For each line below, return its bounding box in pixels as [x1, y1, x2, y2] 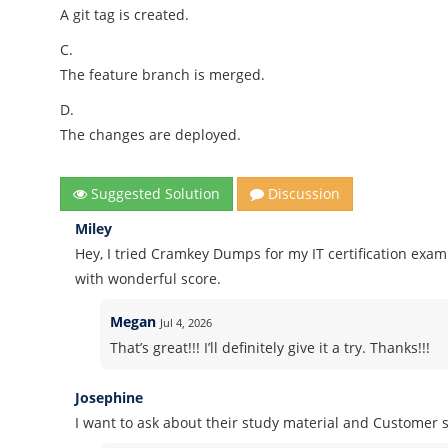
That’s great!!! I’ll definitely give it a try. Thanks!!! [109, 338, 430, 357]
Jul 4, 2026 [159, 315, 212, 330]
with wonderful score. [75, 269, 222, 288]
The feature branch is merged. [60, 65, 266, 84]
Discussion [264, 184, 341, 203]
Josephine [75, 388, 144, 407]
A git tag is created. [60, 5, 190, 24]
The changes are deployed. [60, 125, 242, 144]
